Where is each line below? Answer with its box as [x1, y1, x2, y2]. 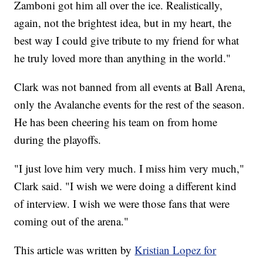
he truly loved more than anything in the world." [14, 50, 231, 65]
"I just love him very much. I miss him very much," [14, 160, 245, 176]
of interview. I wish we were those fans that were [14, 195, 230, 211]
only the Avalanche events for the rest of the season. [14, 96, 245, 112]
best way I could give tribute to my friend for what [14, 32, 240, 48]
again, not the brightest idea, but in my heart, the [14, 15, 232, 30]
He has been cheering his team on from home [14, 114, 218, 129]
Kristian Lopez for [134, 242, 217, 257]
